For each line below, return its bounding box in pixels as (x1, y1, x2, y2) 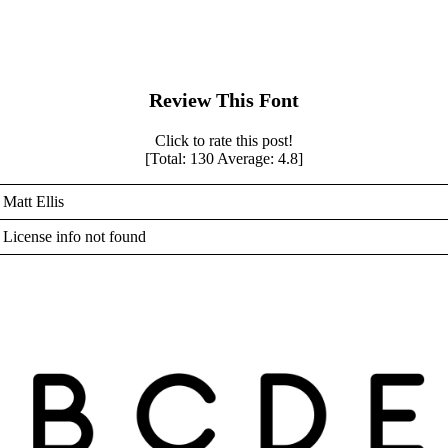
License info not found (3, 228, 146, 246)
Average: (214, 150, 278, 168)
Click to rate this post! (155, 132, 293, 150)
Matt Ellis (3, 193, 64, 211)
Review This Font (149, 89, 299, 112)
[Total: (145, 150, 190, 168)
